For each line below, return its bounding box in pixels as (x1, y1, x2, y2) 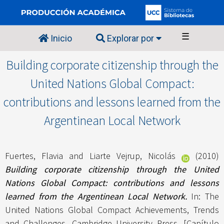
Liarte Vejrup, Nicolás (89, 150, 175, 162)
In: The (191, 190, 219, 202)
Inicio (48, 33, 72, 44)
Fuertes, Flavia (5, 150, 63, 162)
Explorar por (105, 33, 156, 44)
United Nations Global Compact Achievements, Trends (5, 204, 219, 216)
